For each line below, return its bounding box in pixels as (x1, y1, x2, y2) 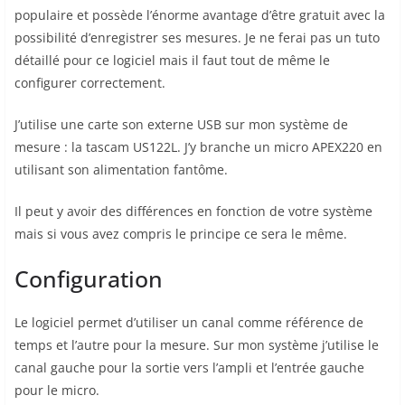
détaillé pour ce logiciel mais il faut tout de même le (14, 51, 330, 69)
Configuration (14, 262, 163, 294)
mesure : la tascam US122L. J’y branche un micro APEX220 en (14, 137, 382, 155)
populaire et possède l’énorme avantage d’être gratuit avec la (14, 5, 385, 24)
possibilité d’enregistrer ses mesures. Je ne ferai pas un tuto (14, 28, 380, 46)
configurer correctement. (14, 73, 165, 91)
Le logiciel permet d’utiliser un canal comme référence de (14, 313, 363, 331)
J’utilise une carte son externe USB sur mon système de (14, 115, 348, 133)
